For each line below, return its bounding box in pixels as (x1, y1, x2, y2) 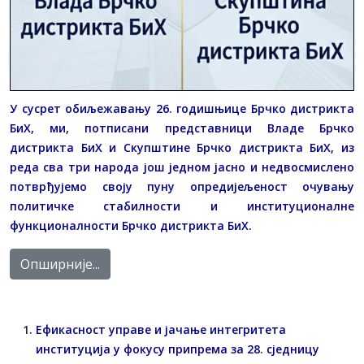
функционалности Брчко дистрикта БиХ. (10, 217, 252, 233)
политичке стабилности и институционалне (10, 197, 354, 214)
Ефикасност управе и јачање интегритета (36, 321, 286, 337)
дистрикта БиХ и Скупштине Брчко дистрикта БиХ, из (10, 139, 354, 155)
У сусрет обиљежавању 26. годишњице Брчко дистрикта (10, 100, 354, 116)
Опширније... (20, 254, 100, 273)
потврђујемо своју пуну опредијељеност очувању (10, 178, 354, 194)
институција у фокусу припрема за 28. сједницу (36, 340, 319, 357)
